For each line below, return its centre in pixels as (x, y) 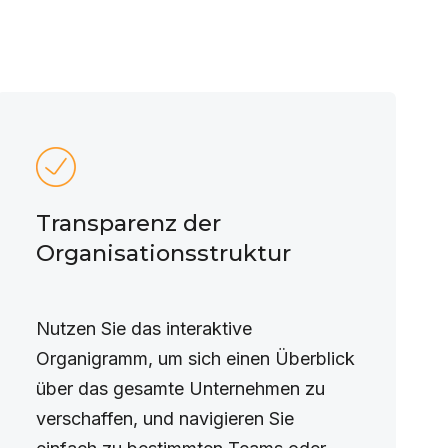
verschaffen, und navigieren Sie (164, 418)
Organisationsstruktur (163, 253)
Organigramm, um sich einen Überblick (195, 358)
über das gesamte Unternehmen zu (180, 388)
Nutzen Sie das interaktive (143, 328)
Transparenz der (128, 223)
